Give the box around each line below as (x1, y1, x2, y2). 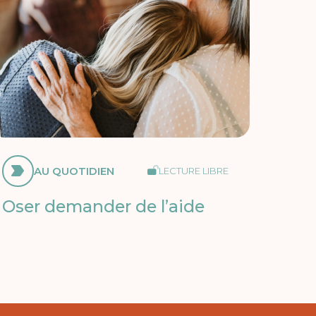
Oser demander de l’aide (1, 195, 205, 217)
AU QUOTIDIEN (33, 164, 114, 178)
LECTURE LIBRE (158, 164, 229, 176)
